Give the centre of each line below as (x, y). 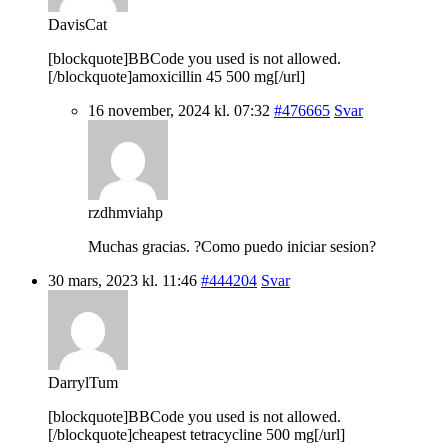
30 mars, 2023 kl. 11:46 (122, 280)
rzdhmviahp (125, 212)
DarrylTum (83, 382)
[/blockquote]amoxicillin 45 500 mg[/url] (176, 76)
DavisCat (77, 24)
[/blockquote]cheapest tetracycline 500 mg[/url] (196, 434)
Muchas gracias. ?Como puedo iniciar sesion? (232, 246)
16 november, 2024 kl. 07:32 (179, 110)
